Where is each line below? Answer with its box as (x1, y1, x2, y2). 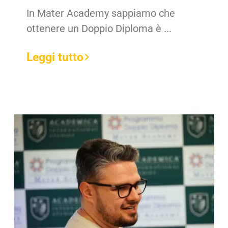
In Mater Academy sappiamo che (26, 7, 176, 19)
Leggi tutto (26, 50, 84, 64)
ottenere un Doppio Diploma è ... (26, 22, 172, 35)
